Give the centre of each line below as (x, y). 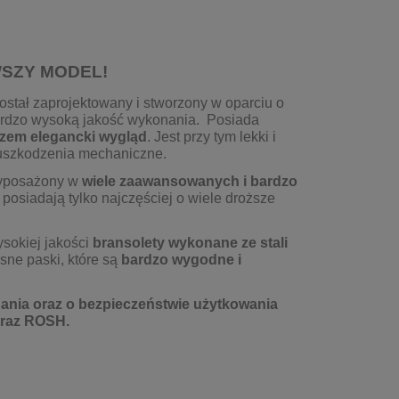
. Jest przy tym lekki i (212, 137)
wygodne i (207, 260)
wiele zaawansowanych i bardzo (190, 182)
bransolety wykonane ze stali (190, 243)
